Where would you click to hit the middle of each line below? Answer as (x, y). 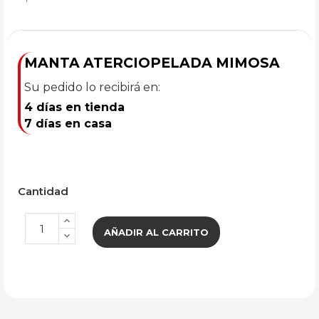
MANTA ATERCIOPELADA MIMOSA (152, 63)
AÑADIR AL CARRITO (156, 232)
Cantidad (43, 191)
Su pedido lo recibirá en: (92, 87)
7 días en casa (68, 124)
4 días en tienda (74, 107)
